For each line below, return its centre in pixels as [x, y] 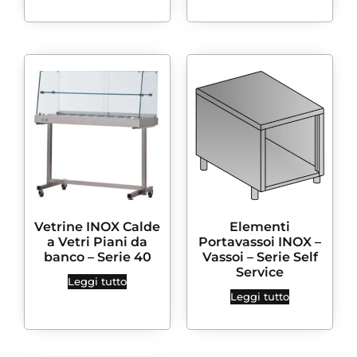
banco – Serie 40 [97, 257]
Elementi [260, 227]
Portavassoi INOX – [260, 242]
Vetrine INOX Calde [97, 227]
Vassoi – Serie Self [260, 257]
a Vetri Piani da [97, 242]
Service [260, 273]
